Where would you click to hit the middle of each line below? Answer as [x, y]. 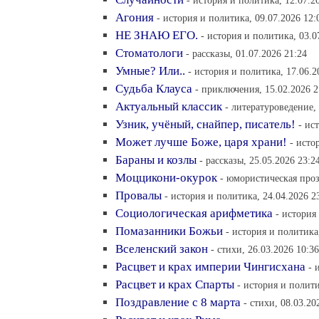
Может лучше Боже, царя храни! [201, 142]
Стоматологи [149, 53]
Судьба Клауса [154, 89]
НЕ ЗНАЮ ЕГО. [157, 35]
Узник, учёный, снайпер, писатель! [205, 124]
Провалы [138, 195]
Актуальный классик [169, 106]
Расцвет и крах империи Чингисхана [210, 267]
